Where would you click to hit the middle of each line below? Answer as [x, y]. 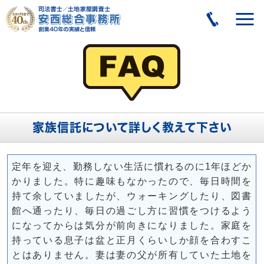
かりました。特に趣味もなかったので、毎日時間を [132, 181]
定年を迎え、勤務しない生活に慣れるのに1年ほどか [132, 166]
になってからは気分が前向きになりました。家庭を [132, 225]
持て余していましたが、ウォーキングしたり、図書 [132, 196]
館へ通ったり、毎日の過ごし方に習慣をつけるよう [132, 211]
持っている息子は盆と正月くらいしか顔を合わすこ [132, 240]
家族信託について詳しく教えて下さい [132, 127]
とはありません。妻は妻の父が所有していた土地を [132, 255]
